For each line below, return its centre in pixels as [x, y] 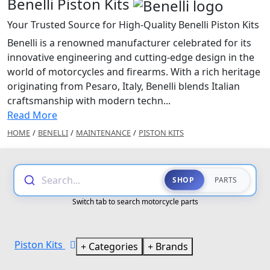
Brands [171, 246]
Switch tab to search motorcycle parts [135, 201]
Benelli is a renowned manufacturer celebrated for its [129, 42]
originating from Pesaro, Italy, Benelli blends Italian [124, 86]
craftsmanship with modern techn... [89, 100]
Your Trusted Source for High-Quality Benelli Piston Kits [133, 24]
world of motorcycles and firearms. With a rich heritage [134, 71]
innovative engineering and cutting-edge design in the [131, 57]
